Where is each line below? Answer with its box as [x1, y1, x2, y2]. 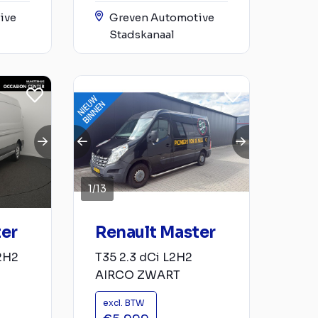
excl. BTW [103, 297, 145, 308]
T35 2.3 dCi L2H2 [95, 249, 192, 265]
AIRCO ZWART [95, 267, 180, 283]
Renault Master [95, 222, 216, 242]
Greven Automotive [109, 11, 214, 25]
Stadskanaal [109, 28, 175, 42]
